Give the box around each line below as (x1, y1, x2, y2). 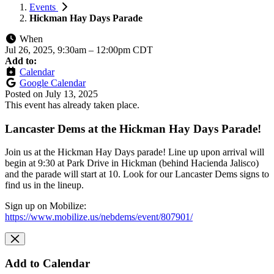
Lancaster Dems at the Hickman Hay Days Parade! (5, 122, 261, 135)
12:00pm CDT (96, 44, 153, 55)
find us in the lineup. (5, 180, 84, 191)
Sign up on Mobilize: (5, 201, 86, 212)
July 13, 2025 (45, 88, 98, 99)
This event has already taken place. (5, 99, 139, 110)
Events (29, 1, 58, 12)
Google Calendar (20, 77, 86, 88)
